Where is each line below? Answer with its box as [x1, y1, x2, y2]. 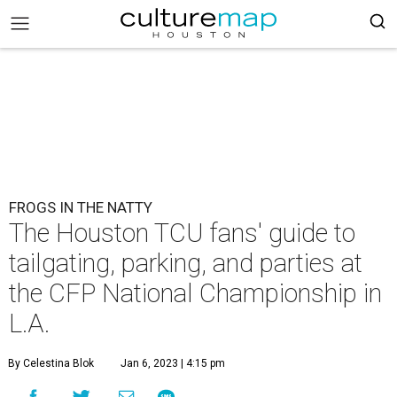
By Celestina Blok [8, 357, 94, 370]
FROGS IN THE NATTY [9, 198, 152, 216]
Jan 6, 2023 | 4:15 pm [121, 357, 225, 370]
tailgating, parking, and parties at [9, 248, 362, 278]
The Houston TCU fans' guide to [9, 218, 355, 248]
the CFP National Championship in [9, 278, 382, 308]
